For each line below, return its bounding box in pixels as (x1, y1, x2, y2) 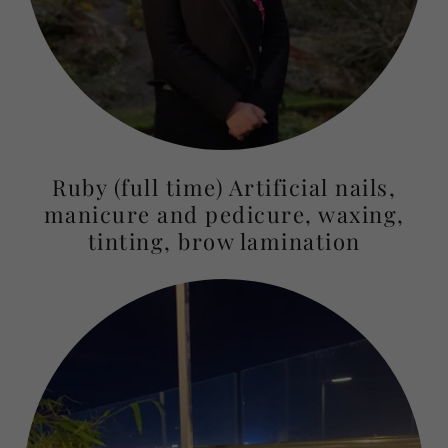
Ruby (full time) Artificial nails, (52, 172, 396, 202)
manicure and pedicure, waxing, (43, 199, 405, 229)
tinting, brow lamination (87, 226, 361, 256)
